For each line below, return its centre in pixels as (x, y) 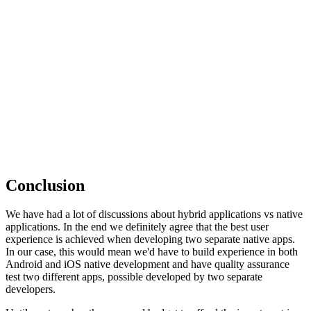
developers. (31, 289)
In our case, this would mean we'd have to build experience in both (152, 252)
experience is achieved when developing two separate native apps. (150, 239)
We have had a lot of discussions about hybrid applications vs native (154, 215)
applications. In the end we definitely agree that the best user (137, 227)
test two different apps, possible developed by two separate (134, 277)
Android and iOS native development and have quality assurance (148, 264)
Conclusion (45, 185)
